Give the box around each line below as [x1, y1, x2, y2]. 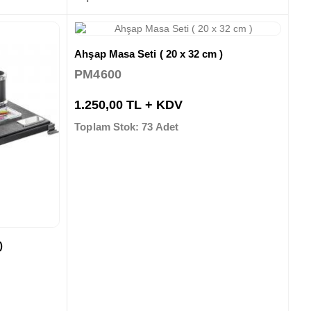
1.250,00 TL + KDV [74, 98, 183, 112]
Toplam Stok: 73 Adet [74, 121, 178, 133]
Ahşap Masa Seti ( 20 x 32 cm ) [74, 47, 224, 60]
